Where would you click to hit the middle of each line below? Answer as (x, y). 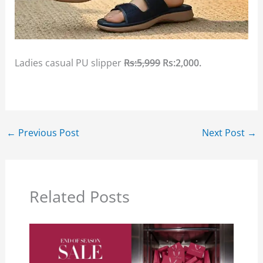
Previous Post (47, 133)
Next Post (225, 133)
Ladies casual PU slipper (70, 63)
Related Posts (79, 197)
